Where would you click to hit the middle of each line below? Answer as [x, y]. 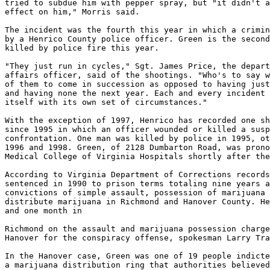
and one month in [43, 211]
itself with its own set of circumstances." [106, 102]
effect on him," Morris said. [72, 12]
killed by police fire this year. [82, 48]
